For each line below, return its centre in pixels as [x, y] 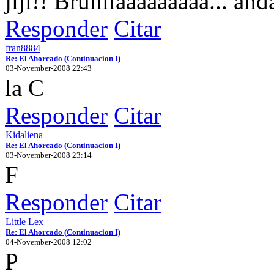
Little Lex [24, 221]
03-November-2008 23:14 [49, 155]
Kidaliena [24, 135]
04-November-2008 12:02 [49, 242]
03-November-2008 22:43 [49, 68]
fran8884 [23, 48]
